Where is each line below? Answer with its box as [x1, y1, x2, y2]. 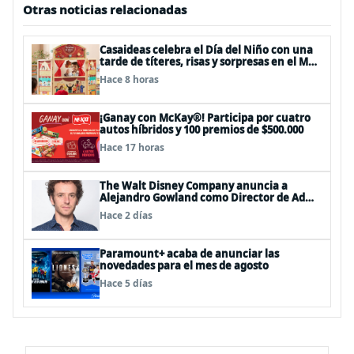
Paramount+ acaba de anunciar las [100, 247, 279, 261]
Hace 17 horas [100, 141, 164, 154]
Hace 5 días [100, 277, 153, 290]
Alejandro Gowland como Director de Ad [100, 190, 305, 205]
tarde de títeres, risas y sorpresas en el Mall [100, 55, 321, 69]
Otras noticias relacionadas [23, 2, 186, 17]
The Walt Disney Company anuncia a [100, 179, 288, 193]
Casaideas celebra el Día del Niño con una [100, 43, 313, 57]
